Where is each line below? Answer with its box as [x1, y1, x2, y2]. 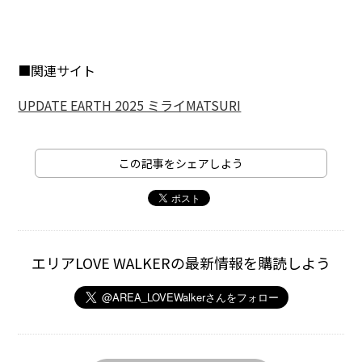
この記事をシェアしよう [118, 154, 243, 171]
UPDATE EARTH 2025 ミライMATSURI [18, 95, 242, 115]
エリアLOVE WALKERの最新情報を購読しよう [32, 251, 330, 273]
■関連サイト [18, 60, 96, 80]
